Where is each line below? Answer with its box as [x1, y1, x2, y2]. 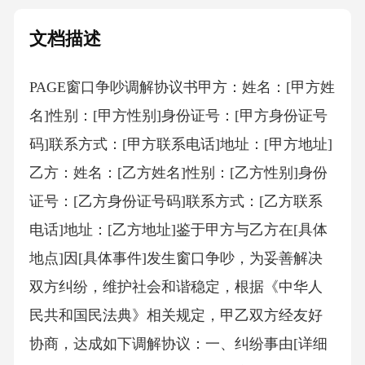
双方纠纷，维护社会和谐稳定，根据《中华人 [29, 279, 323, 296]
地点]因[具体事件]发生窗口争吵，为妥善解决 [29, 250, 323, 267]
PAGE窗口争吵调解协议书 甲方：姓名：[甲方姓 [29, 79, 335, 96]
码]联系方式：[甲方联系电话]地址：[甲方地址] [29, 136, 332, 153]
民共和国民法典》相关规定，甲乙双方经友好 [29, 307, 323, 324]
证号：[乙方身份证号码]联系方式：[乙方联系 [29, 193, 323, 210]
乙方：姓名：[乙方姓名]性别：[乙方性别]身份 [29, 165, 328, 182]
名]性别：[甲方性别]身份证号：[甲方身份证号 [29, 108, 328, 125]
